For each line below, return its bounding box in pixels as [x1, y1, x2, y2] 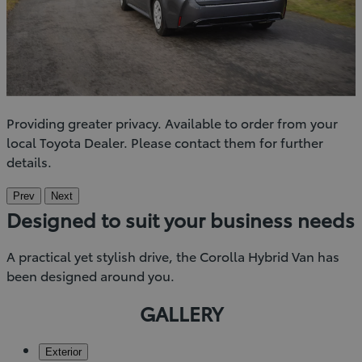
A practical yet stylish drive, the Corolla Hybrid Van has [6, 246, 339, 265]
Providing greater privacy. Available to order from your [6, 112, 338, 132]
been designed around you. [6, 265, 175, 284]
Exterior [45, 345, 82, 358]
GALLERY [139, 298, 223, 326]
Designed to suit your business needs [6, 204, 355, 233]
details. [6, 151, 52, 170]
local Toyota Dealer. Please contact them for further [6, 132, 323, 151]
